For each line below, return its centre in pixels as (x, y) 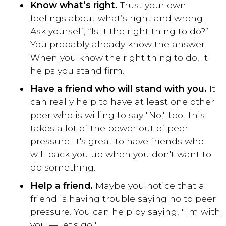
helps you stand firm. (77, 70)
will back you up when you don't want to (121, 154)
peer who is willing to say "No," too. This (118, 115)
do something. (63, 167)
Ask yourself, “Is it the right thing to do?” (119, 31)
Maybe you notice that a (150, 185)
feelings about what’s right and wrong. (117, 18)
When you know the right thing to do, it (119, 57)
